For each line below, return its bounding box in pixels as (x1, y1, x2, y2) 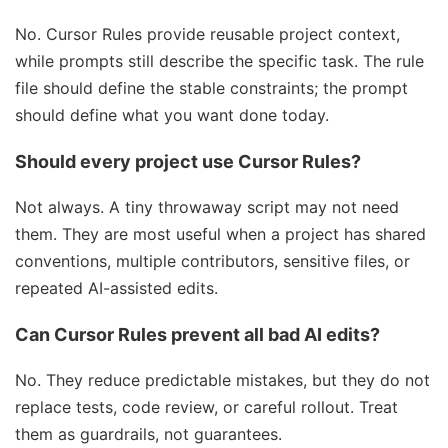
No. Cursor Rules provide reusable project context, (15, 24, 400, 45)
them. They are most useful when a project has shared (15, 224, 426, 245)
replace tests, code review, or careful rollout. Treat (15, 397, 398, 418)
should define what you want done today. (15, 105, 329, 126)
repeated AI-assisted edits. (15, 278, 218, 299)
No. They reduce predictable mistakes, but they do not (15, 370, 430, 391)
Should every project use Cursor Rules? (15, 151, 361, 173)
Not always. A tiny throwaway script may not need (15, 197, 399, 218)
